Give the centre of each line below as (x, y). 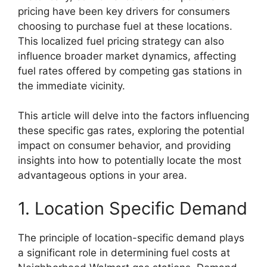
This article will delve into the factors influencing (133, 116)
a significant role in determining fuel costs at (124, 252)
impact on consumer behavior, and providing (124, 146)
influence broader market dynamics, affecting (127, 56)
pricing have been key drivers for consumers (124, 11)
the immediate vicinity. (72, 86)
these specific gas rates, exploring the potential (131, 131)
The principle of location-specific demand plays (131, 237)
